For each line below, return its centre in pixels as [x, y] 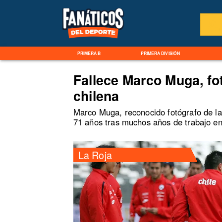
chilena [96, 95]
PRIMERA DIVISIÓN [160, 53]
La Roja [95, 155]
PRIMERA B [89, 53]
